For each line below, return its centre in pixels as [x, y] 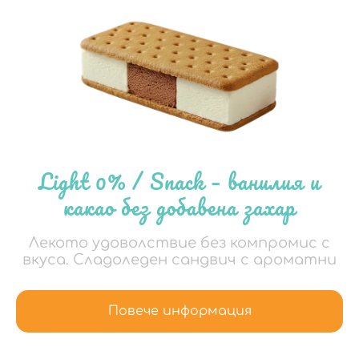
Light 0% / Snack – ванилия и [179, 181]
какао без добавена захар [179, 206]
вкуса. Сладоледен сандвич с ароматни [179, 259]
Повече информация [179, 311]
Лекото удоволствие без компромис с [179, 242]
